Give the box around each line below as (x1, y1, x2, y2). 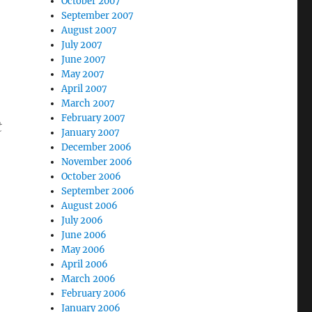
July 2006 (61, 214, 104, 226)
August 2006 (61, 200, 118, 212)
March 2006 (61, 273, 116, 285)
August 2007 (61, 24, 118, 36)
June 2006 (61, 229, 107, 241)
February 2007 (61, 112, 126, 124)
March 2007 (61, 97, 116, 109)
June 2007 (61, 54, 107, 65)
